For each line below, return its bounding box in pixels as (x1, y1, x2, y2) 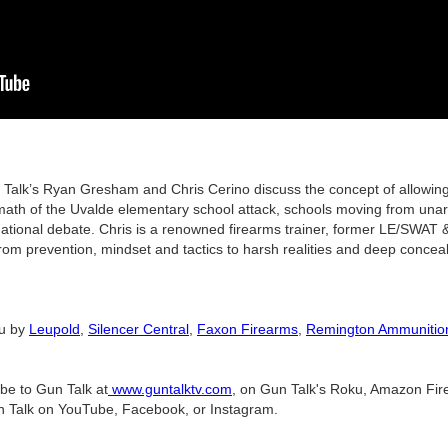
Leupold (29, 321, 80, 338)
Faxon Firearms (197, 321, 298, 338)
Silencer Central (88, 321, 189, 338)
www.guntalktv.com (108, 381, 232, 398)
